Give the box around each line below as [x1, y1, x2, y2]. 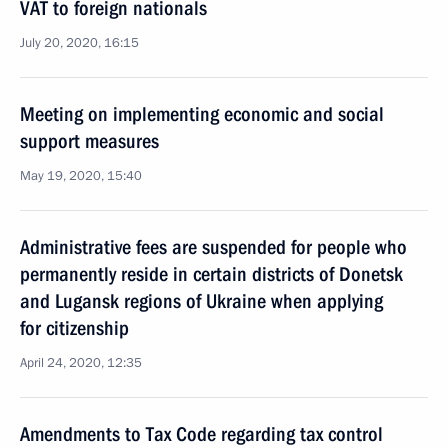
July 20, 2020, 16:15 [20, 34, 139, 52]
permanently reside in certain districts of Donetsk [20, 262, 403, 286]
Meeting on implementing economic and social [20, 102, 384, 126]
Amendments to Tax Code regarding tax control [20, 422, 383, 446]
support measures [20, 129, 159, 153]
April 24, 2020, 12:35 [20, 354, 142, 372]
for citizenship [20, 316, 129, 340]
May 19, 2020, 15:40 [20, 167, 142, 185]
